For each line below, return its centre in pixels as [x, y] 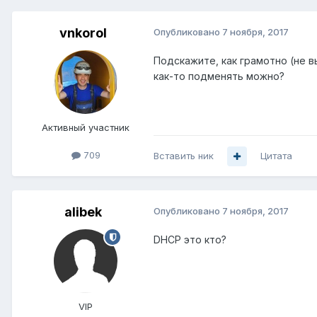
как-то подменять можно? [219, 76]
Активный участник [86, 128]
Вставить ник [184, 156]
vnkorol [83, 33]
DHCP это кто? [190, 240]
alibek [83, 212]
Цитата [276, 156]
